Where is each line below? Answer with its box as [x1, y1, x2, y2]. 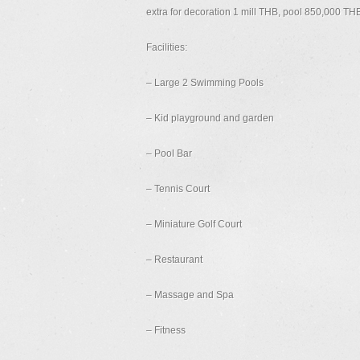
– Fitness [146, 325, 186, 336]
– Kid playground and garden [146, 112, 274, 124]
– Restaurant [146, 254, 202, 265]
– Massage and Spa [146, 289, 234, 301]
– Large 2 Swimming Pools [146, 77, 264, 88]
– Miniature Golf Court [146, 219, 242, 230]
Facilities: [146, 42, 187, 53]
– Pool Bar [146, 148, 192, 159]
